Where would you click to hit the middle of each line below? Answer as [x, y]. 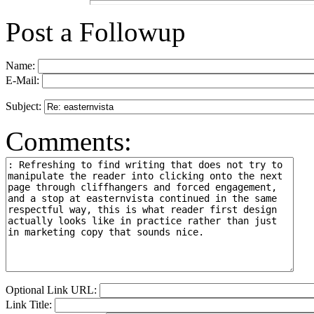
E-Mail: [24, 81]
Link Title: [30, 305]
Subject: [25, 107]
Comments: [69, 142]
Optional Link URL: [53, 290]
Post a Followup [96, 32]
